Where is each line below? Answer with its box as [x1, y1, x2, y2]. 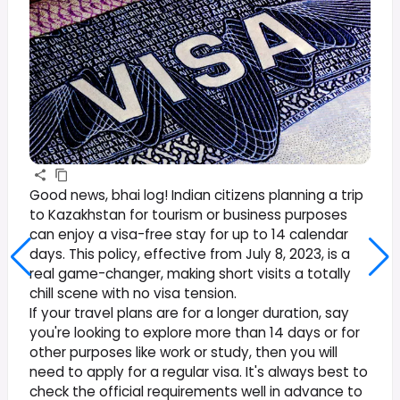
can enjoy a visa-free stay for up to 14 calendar [29, 224, 348, 244]
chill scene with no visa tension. [29, 283, 237, 303]
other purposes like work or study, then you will [29, 342, 337, 362]
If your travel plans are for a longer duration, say [29, 303, 349, 322]
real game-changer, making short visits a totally [29, 263, 351, 283]
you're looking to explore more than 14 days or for [29, 322, 360, 342]
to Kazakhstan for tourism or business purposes [29, 204, 347, 224]
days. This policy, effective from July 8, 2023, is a [29, 244, 350, 263]
